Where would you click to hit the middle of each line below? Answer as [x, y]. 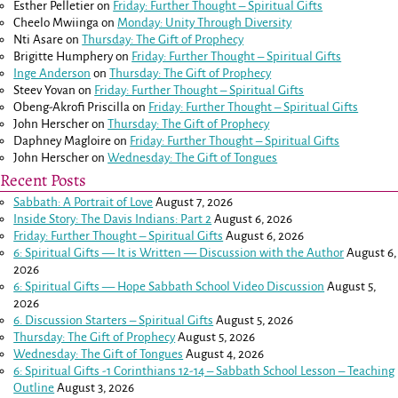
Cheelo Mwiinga [56, 23]
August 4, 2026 [225, 354]
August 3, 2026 [96, 387]
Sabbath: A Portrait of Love [84, 202]
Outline [34, 387]
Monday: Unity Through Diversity [205, 23]
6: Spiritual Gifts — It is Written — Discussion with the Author [179, 252]
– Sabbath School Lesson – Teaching [300, 370]
